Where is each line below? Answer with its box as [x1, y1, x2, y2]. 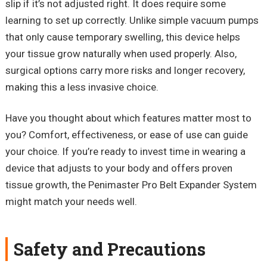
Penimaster [88, 179, 139, 191]
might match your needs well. [5, 195, 137, 208]
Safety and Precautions [13, 238, 206, 261]
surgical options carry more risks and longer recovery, [5, 64, 245, 77]
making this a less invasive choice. [5, 81, 159, 94]
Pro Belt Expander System [139, 179, 257, 191]
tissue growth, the [5, 179, 88, 191]
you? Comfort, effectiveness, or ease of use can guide [5, 129, 248, 141]
